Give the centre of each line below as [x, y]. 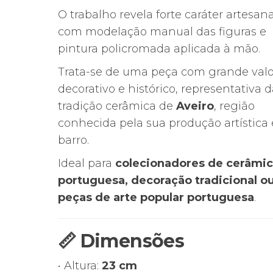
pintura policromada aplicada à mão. [159, 49]
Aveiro [195, 106]
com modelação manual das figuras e [162, 32]
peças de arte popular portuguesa [156, 197]
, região [234, 106]
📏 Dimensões [121, 241]
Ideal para [86, 163]
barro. [73, 140]
